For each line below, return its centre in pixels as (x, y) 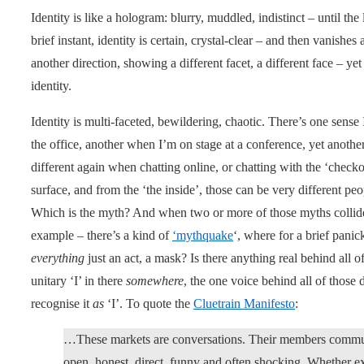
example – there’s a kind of (102, 235)
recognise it (62, 303)
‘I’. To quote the (149, 303)
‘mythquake (203, 235)
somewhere (155, 280)
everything (58, 258)
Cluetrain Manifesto (244, 303)
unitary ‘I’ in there (78, 280)
